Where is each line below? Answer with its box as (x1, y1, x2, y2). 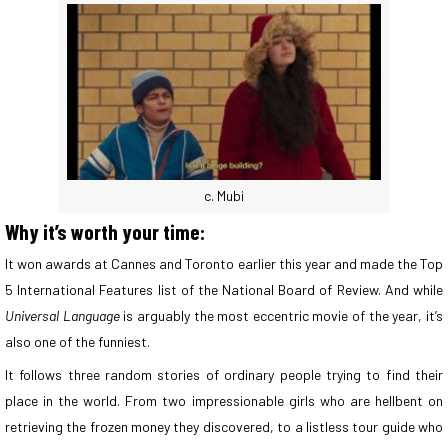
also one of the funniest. (5, 333, 150, 351)
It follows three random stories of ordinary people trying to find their (5, 366, 443, 384)
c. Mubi (204, 187, 244, 205)
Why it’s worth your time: (5, 219, 205, 245)
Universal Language (5, 307, 120, 325)
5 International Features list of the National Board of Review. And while (5, 281, 443, 299)
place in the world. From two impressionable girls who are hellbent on (5, 392, 443, 410)
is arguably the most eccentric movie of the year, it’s (119, 307, 444, 325)
